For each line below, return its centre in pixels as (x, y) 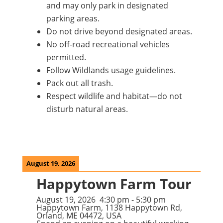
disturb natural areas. (87, 109)
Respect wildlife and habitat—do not (114, 96)
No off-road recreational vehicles (108, 44)
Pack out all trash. (79, 83)
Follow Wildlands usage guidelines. (111, 70)
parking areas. (73, 18)
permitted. (66, 57)
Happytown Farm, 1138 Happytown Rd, (109, 208)
